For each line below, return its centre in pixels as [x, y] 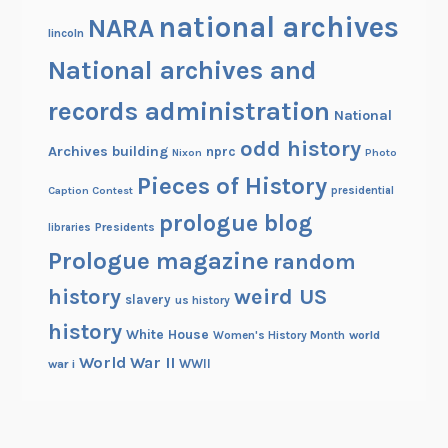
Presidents [124, 226]
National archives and [182, 70]
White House [167, 333]
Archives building [107, 151]
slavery [147, 299]
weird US [280, 296]
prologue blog [235, 222]
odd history [300, 148]
